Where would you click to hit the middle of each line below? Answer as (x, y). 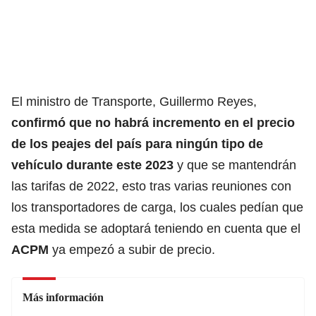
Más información (63, 297)
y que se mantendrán (235, 165)
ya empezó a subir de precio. (132, 249)
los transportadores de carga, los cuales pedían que (157, 207)
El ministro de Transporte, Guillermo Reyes (132, 101)
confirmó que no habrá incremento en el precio (153, 122)
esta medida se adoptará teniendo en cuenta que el (156, 228)
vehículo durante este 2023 (92, 165)
